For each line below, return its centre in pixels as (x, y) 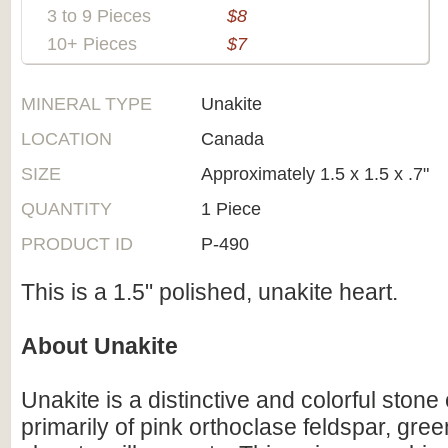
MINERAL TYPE (86, 104)
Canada (232, 139)
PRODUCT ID (77, 244)
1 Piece (231, 209)
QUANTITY (66, 209)
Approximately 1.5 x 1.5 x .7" (315, 174)
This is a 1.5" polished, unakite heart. (209, 292)
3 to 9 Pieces (99, 16)
